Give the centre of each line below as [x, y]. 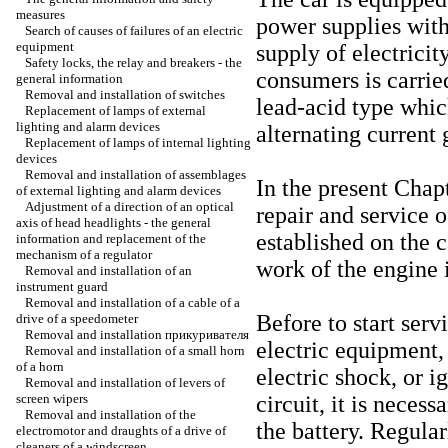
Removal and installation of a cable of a [132, 302]
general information [69, 78]
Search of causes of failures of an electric [134, 30]
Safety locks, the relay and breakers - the [133, 62]
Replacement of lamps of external [115, 110]
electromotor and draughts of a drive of [121, 430]
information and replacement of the [111, 238]
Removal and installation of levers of [125, 382]
